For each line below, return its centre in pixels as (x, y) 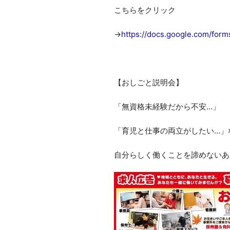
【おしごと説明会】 (149, 83)
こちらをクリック (145, 10)
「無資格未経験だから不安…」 (167, 107)
